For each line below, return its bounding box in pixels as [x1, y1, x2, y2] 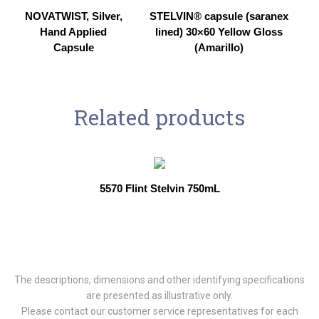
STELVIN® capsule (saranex [149, 9, 288, 22]
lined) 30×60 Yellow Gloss [155, 25, 283, 38]
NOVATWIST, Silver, [24, 9, 122, 22]
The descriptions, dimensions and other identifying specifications [14, 273, 305, 286]
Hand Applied [40, 25, 108, 38]
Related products [74, 103, 245, 131]
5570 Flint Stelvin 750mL [99, 182, 220, 194]
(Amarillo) [194, 41, 244, 53]
